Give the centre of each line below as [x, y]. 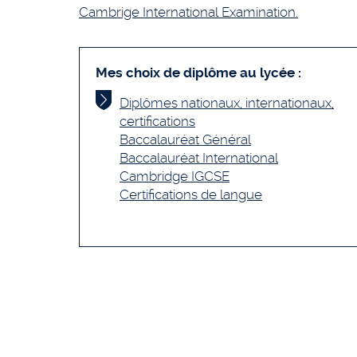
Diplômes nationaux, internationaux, [227, 103]
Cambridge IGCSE [175, 176]
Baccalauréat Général [185, 139]
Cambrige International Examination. [188, 12]
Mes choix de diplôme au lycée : [198, 73]
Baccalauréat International [199, 158]
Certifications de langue [191, 194]
